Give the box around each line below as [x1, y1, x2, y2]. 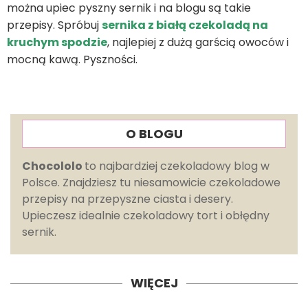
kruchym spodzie [7, 34, 107, 51]
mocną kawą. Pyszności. [7, 52, 137, 68]
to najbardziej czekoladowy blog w [85, 158, 269, 175]
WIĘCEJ [130, 274, 178, 292]
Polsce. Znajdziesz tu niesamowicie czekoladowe [22, 175, 280, 191]
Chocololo [22, 158, 85, 175]
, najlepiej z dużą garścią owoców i [107, 34, 289, 51]
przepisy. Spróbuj [7, 17, 102, 34]
